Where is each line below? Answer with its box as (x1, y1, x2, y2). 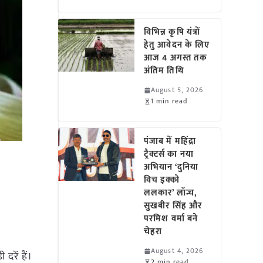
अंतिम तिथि (144, 63, 184, 78)
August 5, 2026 (151, 84, 204, 96)
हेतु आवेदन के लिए (144, 38, 210, 52)
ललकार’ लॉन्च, (144, 186, 197, 200)
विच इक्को (144, 173, 180, 187)
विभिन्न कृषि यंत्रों (144, 25, 200, 39)
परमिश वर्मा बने (144, 211, 198, 226)
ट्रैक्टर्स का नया (144, 147, 194, 161)
